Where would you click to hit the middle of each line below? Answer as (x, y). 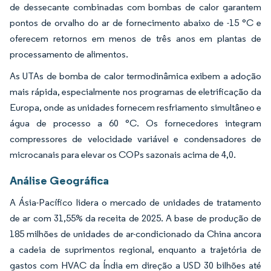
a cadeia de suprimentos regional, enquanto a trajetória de (135, 249)
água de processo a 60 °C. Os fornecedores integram (135, 123)
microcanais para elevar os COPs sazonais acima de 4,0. (123, 154)
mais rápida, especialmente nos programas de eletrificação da (135, 91)
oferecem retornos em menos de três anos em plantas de (135, 38)
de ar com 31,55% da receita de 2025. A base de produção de (135, 218)
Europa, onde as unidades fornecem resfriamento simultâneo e (135, 107)
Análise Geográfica (59, 180)
